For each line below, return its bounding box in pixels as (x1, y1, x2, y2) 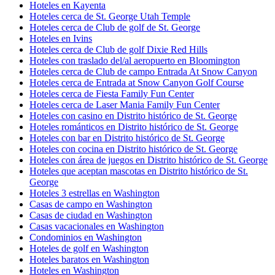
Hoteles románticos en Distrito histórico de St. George (29, 122, 238, 133)
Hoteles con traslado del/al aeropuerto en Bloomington (29, 55, 240, 66)
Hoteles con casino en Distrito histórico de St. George (29, 110, 237, 122)
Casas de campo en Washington (29, 199, 152, 210)
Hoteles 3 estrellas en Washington (29, 188, 160, 199)
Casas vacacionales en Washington (29, 221, 164, 232)
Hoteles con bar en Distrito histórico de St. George (29, 133, 225, 144)
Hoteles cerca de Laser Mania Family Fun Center (29, 99, 220, 110)
